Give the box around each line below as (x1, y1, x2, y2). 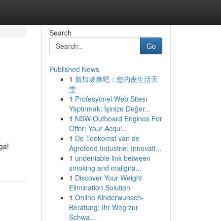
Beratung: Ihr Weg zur (69, 202, 138, 212)
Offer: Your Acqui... (69, 123, 128, 133)
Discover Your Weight (74, 173, 142, 183)
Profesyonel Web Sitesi (74, 94, 147, 104)
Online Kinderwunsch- (74, 192, 144, 202)
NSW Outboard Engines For (74, 113, 162, 123)
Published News (49, 64, 99, 74)
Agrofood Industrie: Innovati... (69, 143, 161, 153)
